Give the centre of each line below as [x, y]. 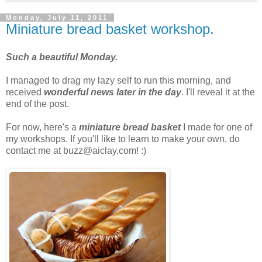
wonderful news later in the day [113, 92]
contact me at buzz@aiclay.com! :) [76, 151]
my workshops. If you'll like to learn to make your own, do [123, 139]
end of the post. [37, 104]
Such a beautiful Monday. [63, 57]
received [25, 92]
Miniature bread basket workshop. [110, 29]
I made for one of [218, 127]
